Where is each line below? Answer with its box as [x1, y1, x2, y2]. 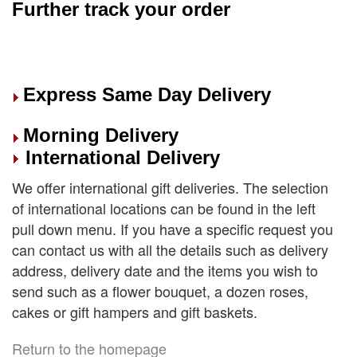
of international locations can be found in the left [12, 198, 316, 218]
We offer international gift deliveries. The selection [12, 177, 328, 198]
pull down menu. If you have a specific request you [12, 218, 333, 239]
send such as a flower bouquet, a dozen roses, [12, 280, 308, 301]
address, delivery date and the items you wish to [12, 260, 318, 280]
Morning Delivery [23, 124, 178, 146]
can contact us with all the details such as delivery [12, 239, 328, 260]
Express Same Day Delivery [23, 84, 271, 105]
